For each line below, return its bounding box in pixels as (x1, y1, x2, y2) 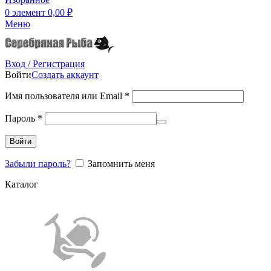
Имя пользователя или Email (5, 90, 125, 101)
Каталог (5, 178, 38, 189)
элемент (12, 7, 45, 18)
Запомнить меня (88, 158, 155, 169)
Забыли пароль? (5, 158, 71, 169)
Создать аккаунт (31, 69, 99, 80)
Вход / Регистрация (5, 58, 85, 69)
